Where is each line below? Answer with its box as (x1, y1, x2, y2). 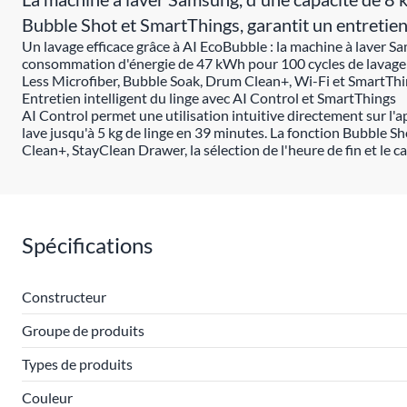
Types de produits (22, 355, 133, 372)
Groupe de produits (22, 322, 144, 339)
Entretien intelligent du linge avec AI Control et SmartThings (22, 89, 396, 106)
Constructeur (22, 288, 106, 305)
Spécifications (22, 232, 153, 258)
